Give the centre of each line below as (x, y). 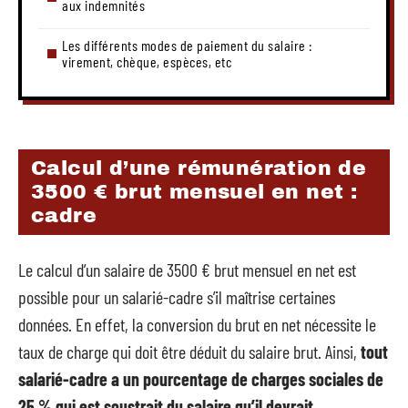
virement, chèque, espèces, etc (147, 61)
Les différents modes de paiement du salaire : (187, 45)
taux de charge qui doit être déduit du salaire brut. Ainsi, (189, 351)
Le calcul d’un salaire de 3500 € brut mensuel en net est (187, 269)
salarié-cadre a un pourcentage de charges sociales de (201, 378)
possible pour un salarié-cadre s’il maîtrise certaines (177, 296)
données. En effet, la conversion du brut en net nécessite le (197, 324)
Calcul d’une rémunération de (199, 168)
